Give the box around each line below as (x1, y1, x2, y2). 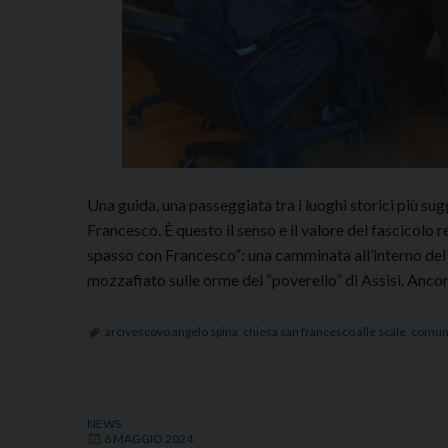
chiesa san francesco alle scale (243, 323, 406, 339)
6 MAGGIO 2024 (104, 430, 193, 446)
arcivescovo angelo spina (105, 323, 238, 339)
